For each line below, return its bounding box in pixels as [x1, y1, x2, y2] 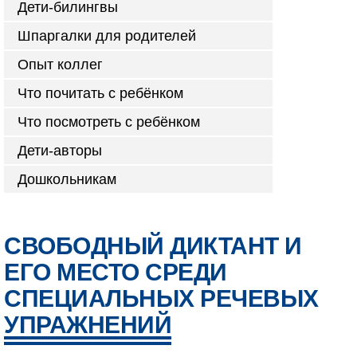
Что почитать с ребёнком [18, 85, 183, 101]
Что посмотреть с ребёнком [18, 114, 200, 130]
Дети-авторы [18, 143, 102, 159]
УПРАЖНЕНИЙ [4, 312, 171, 338]
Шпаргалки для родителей [18, 28, 196, 44]
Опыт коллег [18, 57, 103, 73]
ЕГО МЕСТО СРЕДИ [4, 259, 227, 285]
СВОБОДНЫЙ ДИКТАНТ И [4, 233, 302, 259]
